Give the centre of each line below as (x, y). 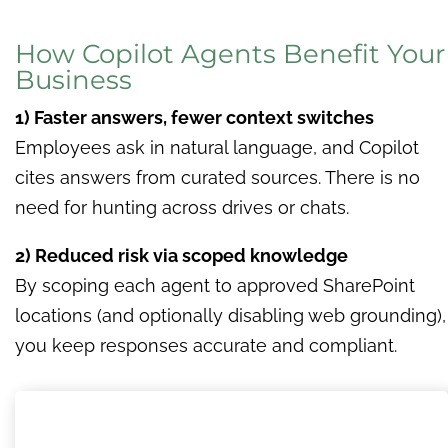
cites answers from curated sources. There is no (217, 177)
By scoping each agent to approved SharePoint (215, 285)
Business (73, 79)
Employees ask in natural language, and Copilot (217, 147)
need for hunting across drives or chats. (182, 207)
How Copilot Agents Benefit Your (230, 53)
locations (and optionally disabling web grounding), (230, 315)
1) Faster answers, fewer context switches (194, 117)
